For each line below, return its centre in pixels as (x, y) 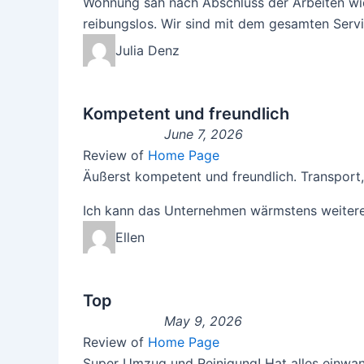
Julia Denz (147, 51)
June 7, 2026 (204, 134)
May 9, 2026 (203, 321)
